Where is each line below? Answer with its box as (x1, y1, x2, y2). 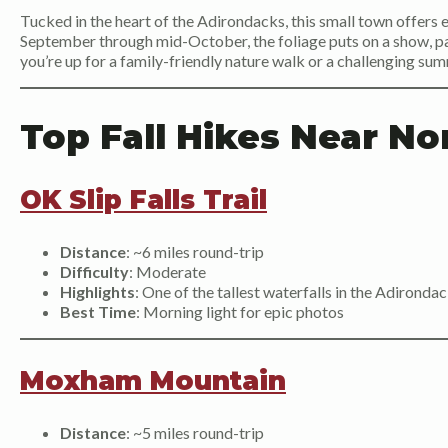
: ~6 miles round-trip (126, 242, 264, 262)
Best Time (60, 302, 136, 322)
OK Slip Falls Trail (20, 184, 267, 217)
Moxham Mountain (20, 365, 286, 398)
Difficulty (60, 262, 129, 282)
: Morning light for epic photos (136, 302, 344, 322)
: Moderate (129, 262, 206, 282)
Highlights (60, 282, 135, 302)
